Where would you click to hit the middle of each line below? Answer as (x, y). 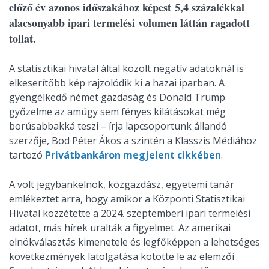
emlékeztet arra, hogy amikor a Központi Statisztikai (127, 199)
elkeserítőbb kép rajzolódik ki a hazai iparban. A (117, 83)
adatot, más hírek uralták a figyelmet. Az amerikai (120, 228)
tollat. (23, 38)
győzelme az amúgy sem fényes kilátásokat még (117, 112)
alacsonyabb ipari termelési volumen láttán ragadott (129, 23)
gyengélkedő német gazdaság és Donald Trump (117, 97)
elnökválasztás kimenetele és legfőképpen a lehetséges (134, 242)
